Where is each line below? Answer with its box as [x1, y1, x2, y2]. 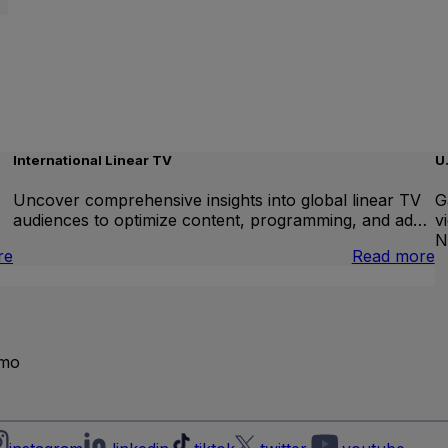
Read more [351, 246, 435, 267]
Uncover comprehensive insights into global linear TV [13, 190, 422, 211]
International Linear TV [13, 152, 173, 169]
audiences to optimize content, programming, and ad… [13, 210, 428, 231]
